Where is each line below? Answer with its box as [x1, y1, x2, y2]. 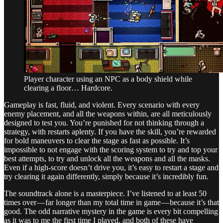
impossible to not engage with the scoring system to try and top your [4, 145, 218, 154]
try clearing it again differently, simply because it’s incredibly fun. [4, 172, 209, 181]
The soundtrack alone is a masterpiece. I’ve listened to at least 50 [4, 189, 207, 198]
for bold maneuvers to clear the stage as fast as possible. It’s [4, 136, 190, 145]
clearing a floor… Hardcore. [24, 83, 112, 92]
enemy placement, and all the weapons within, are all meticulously [4, 109, 212, 118]
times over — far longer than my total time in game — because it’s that [4, 198, 219, 207]
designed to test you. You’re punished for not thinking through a [4, 118, 204, 127]
